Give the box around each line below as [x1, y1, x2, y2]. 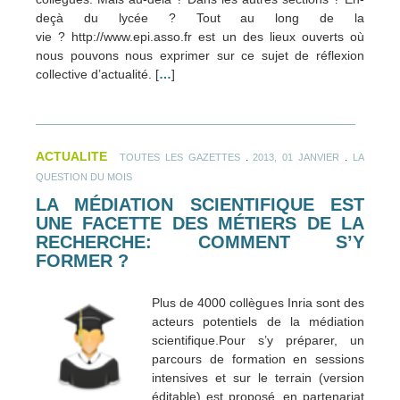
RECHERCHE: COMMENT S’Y [36, 231, 364, 252]
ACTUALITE [36, 148, 107, 163]
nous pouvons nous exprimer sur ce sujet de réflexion [36, 47, 364, 62]
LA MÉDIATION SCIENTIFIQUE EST [36, 194, 364, 214]
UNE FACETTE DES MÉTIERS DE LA [36, 212, 364, 233]
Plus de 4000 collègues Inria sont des [152, 296, 364, 311]
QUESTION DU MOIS [36, 171, 132, 182]
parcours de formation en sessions [152, 352, 364, 367]
